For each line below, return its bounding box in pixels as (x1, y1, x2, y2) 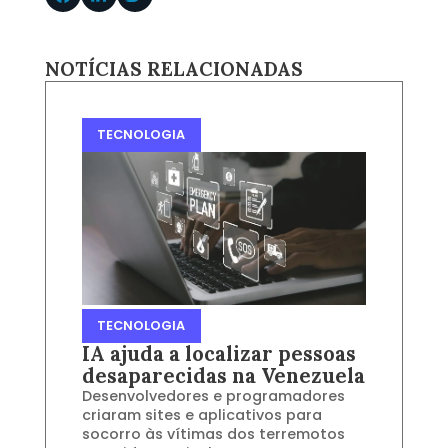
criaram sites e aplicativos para (81, 404, 322, 425)
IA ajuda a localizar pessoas (81, 340, 356, 367)
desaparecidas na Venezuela (81, 362, 365, 389)
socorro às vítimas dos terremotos (81, 423, 345, 444)
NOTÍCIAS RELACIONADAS (44, 56, 303, 81)
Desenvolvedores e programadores (81, 385, 345, 406)
